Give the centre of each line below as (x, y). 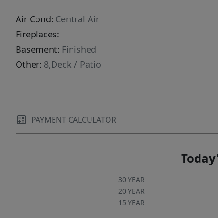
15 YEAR (131, 203)
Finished (79, 49)
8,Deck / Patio (73, 64)
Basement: (38, 49)
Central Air (77, 19)
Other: (29, 64)
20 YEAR (131, 191)
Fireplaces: (37, 34)
